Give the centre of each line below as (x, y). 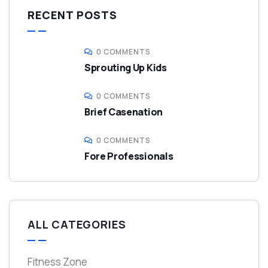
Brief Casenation (124, 112)
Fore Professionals (129, 156)
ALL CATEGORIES (77, 225)
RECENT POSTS (72, 15)
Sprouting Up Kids (126, 68)
